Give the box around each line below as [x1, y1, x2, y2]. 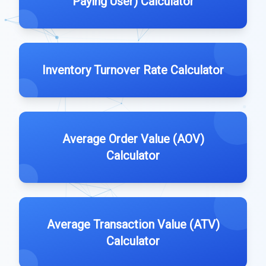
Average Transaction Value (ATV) [46, 217, 220, 232]
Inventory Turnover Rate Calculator [42, 63, 224, 77]
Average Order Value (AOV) [62, 132, 204, 146]
